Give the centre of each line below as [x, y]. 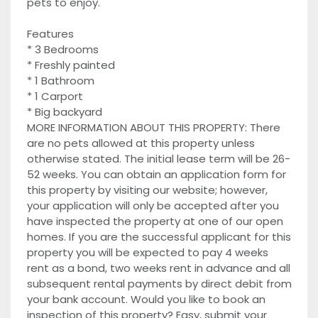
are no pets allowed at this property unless [141, 143]
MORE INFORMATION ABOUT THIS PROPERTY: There [153, 127]
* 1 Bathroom [60, 81]
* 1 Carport [55, 96]
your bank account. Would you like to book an [146, 299]
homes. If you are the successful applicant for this [159, 237]
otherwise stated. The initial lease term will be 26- [158, 159]
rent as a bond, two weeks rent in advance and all [158, 268]
